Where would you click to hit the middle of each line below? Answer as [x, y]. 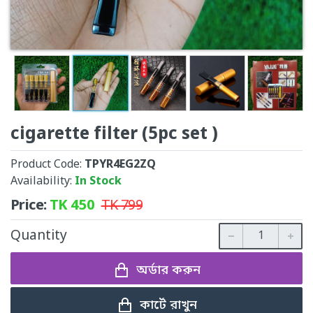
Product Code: [48, 165]
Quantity [39, 236]
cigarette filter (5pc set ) [114, 135]
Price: [30, 206]
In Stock [98, 182]
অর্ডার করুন [168, 270]
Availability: [43, 182]
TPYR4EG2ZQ [120, 165]
